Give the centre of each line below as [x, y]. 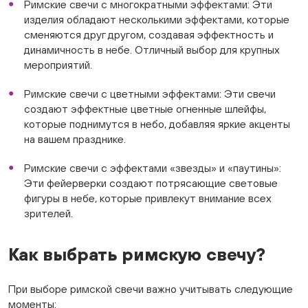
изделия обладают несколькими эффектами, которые [156, 19]
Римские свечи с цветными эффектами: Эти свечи [150, 93]
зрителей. [48, 213]
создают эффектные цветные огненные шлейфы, [145, 109]
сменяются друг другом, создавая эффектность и [148, 34]
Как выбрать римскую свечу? [137, 254]
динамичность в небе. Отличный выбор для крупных [152, 49]
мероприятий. [58, 65]
